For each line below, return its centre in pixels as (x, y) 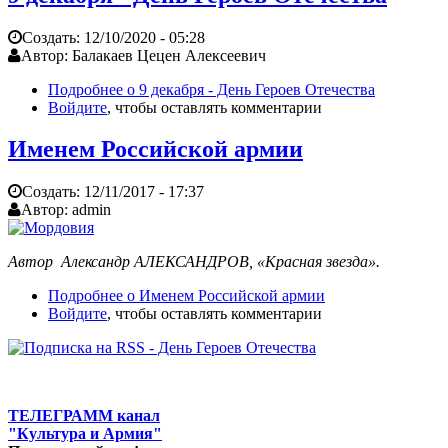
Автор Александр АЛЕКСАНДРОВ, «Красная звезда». (196, 262)
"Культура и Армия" (85, 434)
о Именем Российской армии (224, 296)
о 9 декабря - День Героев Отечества (249, 89)
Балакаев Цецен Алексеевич (169, 55)
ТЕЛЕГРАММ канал (84, 416)
